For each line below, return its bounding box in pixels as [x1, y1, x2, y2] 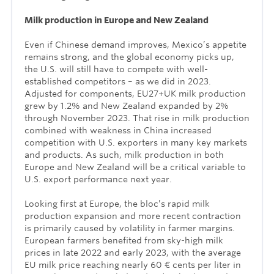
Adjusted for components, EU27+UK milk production [24, 89, 246, 99]
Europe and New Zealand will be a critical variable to [24, 162, 246, 172]
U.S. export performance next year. [24, 174, 172, 185]
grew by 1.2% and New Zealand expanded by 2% [24, 101, 229, 111]
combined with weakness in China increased [24, 125, 212, 136]
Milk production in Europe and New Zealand [24, 15, 209, 26]
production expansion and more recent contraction [24, 211, 241, 221]
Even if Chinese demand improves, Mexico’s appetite [24, 40, 246, 50]
